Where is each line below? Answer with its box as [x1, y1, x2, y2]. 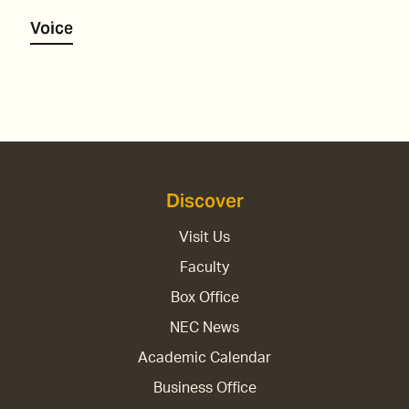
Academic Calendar [138, 351, 271, 366]
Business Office [152, 381, 257, 396]
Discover [165, 189, 244, 214]
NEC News [170, 320, 239, 336]
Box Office [170, 290, 239, 306]
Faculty [180, 260, 229, 276]
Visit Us [179, 230, 230, 246]
